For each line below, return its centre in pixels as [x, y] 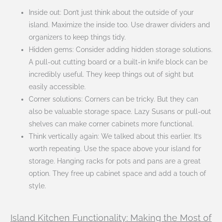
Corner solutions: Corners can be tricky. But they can [114, 99]
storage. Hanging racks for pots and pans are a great [115, 161]
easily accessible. [57, 86]
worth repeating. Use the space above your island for [115, 148]
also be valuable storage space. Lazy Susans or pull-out [120, 111]
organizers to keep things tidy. [78, 37]
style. [38, 186]
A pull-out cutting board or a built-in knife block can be [118, 62]
